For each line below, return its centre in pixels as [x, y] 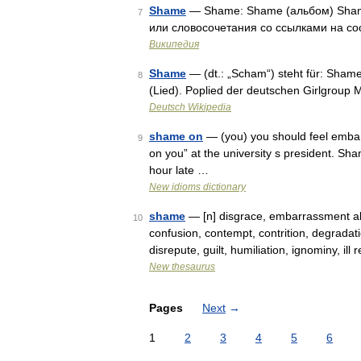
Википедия [174, 44]
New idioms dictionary [197, 187]
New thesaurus [182, 267]
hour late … [179, 170]
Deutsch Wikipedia [190, 107]
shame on [176, 136]
